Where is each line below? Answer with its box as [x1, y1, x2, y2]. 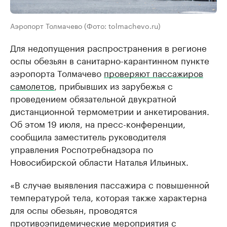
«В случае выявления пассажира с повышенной [10, 177, 209, 191]
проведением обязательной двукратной [10, 91, 176, 105]
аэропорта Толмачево [10, 66, 104, 80]
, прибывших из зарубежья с [54, 79, 173, 92]
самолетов [10, 79, 54, 92]
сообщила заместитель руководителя [10, 129, 166, 143]
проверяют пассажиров [104, 66, 203, 80]
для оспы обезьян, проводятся [10, 203, 137, 216]
